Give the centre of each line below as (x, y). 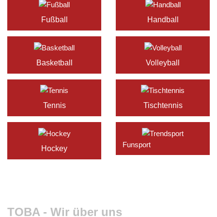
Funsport (136, 144)
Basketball (54, 62)
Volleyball (163, 62)
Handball (163, 20)
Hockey (54, 148)
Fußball (54, 20)
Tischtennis (163, 106)
